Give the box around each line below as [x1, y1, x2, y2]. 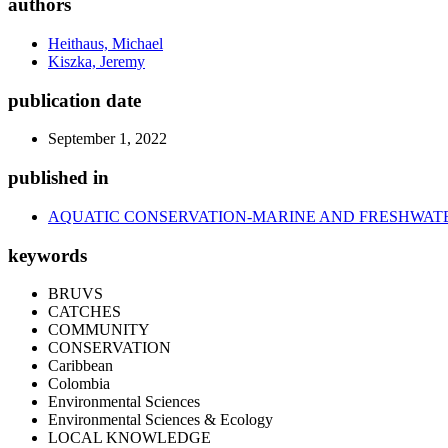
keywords [8, 244, 87, 266]
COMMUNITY [48, 321, 150, 339]
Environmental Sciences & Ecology [48, 411, 273, 429]
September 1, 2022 [48, 130, 167, 148]
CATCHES [48, 303, 121, 321]
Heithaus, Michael [48, 35, 163, 52]
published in [8, 167, 109, 189]
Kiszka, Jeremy [48, 53, 145, 70]
